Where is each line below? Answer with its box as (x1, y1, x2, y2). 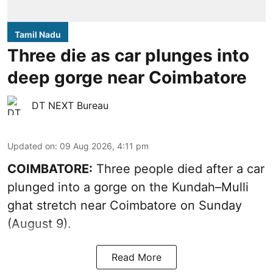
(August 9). (7, 216, 71, 232)
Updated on (7, 141, 55, 152)
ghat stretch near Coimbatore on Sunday (7, 198, 242, 213)
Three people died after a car (93, 161, 264, 177)
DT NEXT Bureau (32, 99, 108, 112)
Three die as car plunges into (7, 45, 249, 66)
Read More (112, 251, 161, 264)
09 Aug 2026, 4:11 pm (60, 141, 149, 152)
